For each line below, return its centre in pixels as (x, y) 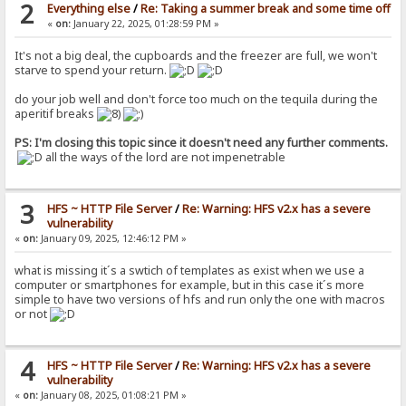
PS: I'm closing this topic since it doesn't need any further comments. (202, 143)
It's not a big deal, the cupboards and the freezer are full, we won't (196, 56)
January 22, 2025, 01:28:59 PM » (145, 24)
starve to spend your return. (92, 71)
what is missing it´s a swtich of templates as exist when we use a (190, 271)
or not (33, 314)
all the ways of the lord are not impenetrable (164, 158)
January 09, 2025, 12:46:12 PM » (113, 239)
